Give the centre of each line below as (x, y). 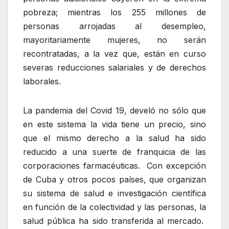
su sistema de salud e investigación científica (114, 193)
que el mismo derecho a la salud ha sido (114, 138)
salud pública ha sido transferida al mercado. (114, 221)
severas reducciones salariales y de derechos (114, 68)
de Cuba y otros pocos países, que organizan (114, 180)
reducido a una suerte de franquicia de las (114, 152)
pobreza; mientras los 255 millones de (114, 13)
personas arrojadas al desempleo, (114, 26)
